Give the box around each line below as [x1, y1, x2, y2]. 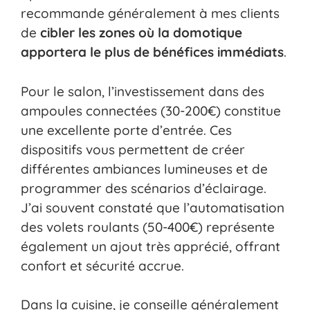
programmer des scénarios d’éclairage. [21, 179, 266, 197]
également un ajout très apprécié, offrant [21, 237, 280, 255]
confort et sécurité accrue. [21, 257, 184, 274]
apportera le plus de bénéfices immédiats [21, 44, 284, 61]
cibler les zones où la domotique [40, 24, 242, 42]
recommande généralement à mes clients [21, 5, 280, 22]
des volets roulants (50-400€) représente [21, 218, 275, 235]
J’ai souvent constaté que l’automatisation [21, 199, 284, 216]
